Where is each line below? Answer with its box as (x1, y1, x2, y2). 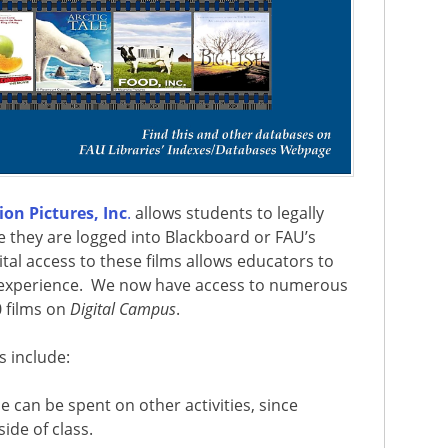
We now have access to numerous (91, 273, 349, 296)
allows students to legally (131, 201, 325, 224)
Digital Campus (70, 297, 177, 320)
